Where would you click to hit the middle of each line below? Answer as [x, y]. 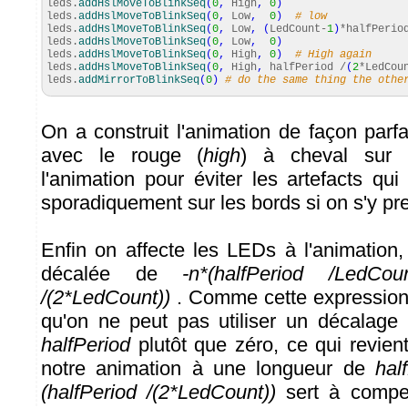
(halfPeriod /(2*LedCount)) [159, 392]
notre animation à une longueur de [208, 368]
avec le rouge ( [122, 155]
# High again [333, 55]
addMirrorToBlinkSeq [139, 80]
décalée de [112, 274]
